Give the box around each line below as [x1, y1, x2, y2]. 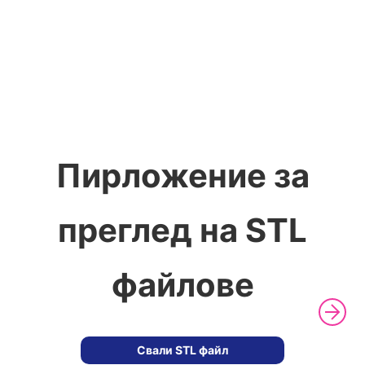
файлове [111, 265, 254, 305]
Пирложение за [55, 156, 310, 196]
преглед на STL [58, 210, 307, 250]
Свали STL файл [137, 343, 228, 357]
